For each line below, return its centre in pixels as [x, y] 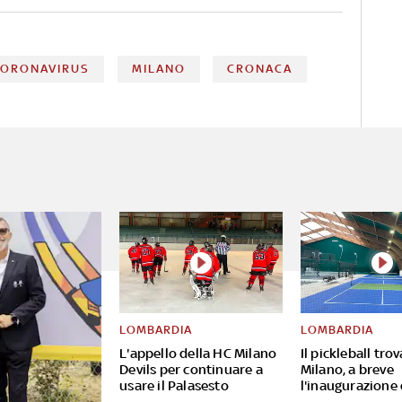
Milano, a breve [347, 370]
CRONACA [259, 68]
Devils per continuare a [191, 370]
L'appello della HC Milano [198, 354]
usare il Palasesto [174, 386]
